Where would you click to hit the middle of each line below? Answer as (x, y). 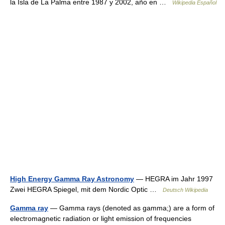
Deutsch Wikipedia (185, 190)
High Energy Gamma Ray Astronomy (72, 179)
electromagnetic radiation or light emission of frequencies (101, 218)
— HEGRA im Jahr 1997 (174, 179)
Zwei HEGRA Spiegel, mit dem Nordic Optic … (86, 189)
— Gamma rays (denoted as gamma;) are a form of (131, 208)
